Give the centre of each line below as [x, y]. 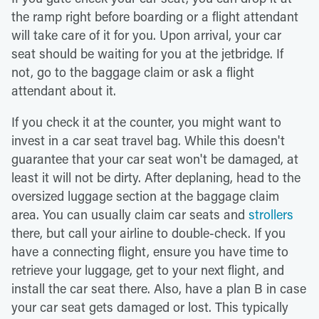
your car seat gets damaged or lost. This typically [150, 307]
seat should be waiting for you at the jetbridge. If [147, 53]
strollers [271, 214]
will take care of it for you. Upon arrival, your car [146, 35]
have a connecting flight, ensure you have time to [150, 251]
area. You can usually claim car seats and [130, 214]
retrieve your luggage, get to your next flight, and [148, 270]
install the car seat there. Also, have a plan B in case [159, 288]
